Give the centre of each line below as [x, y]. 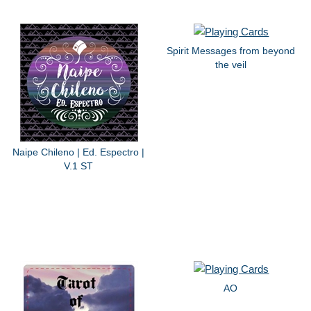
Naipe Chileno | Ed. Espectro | [79, 152]
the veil [230, 64]
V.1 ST [79, 166]
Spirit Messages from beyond [230, 50]
